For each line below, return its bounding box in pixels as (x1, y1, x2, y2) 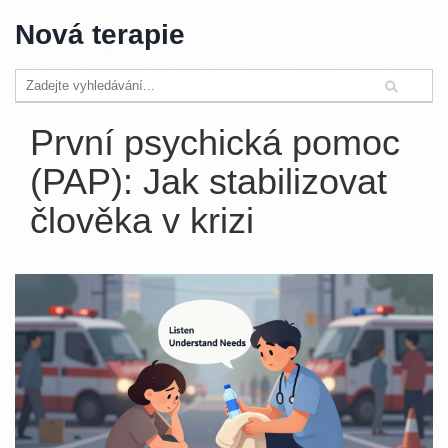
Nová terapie (15, 19, 185, 50)
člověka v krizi (30, 200, 254, 241)
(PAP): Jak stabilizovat (30, 161, 387, 202)
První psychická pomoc (30, 122, 400, 163)
